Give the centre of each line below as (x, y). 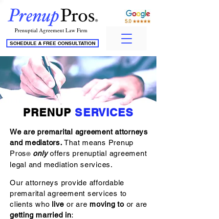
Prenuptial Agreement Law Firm (51, 30)
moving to (107, 204)
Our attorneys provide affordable (67, 183)
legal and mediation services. (61, 164)
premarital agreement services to (68, 193)
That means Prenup (99, 142)
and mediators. (37, 142)
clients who (31, 204)
